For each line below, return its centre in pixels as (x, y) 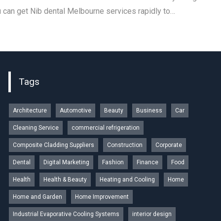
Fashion (113, 163)
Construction (125, 145)
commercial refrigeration (105, 128)
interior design (152, 214)
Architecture (30, 111)
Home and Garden (37, 197)
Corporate (168, 145)
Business (149, 111)
